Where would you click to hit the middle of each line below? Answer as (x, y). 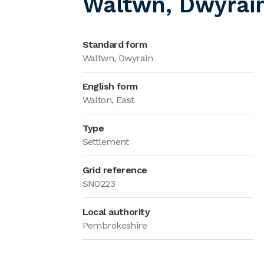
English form (110, 86)
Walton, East (108, 100)
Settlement (105, 142)
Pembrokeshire (115, 225)
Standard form (115, 44)
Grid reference (115, 170)
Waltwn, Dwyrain (118, 58)
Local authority (116, 212)
